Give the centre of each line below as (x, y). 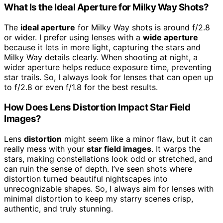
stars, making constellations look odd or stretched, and (108, 159)
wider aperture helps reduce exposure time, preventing (108, 67)
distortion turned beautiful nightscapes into (86, 178)
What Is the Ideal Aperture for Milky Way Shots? (107, 7)
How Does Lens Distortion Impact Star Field (97, 107)
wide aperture (170, 38)
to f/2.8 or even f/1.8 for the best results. (81, 87)
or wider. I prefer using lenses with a (73, 38)
